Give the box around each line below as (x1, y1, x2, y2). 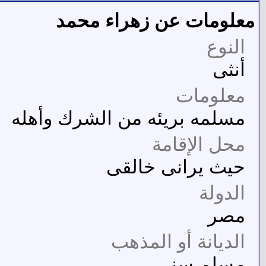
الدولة (199, 182, 245, 204)
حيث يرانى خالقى (106, 156, 245, 178)
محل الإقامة (152, 133, 245, 155)
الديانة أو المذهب (111, 230, 245, 252)
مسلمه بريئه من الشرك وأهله (11, 107, 245, 129)
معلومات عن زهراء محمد (56, 9, 255, 31)
